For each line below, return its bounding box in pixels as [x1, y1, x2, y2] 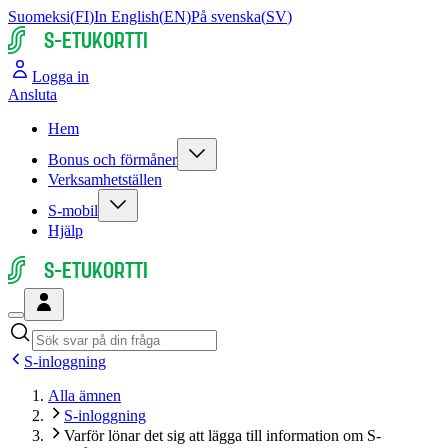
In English [94, 8, 159, 25]
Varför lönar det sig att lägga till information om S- [64, 427, 381, 444]
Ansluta [8, 86, 57, 103]
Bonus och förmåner [48, 151, 177, 168]
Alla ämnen [48, 387, 121, 404]
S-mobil [48, 202, 98, 219]
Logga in [32, 68, 89, 85]
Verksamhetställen [48, 171, 162, 188]
